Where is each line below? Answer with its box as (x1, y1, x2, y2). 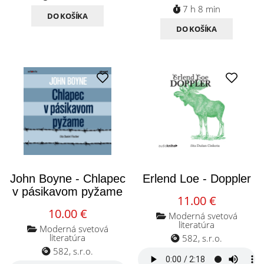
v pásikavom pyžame (12, 185, 123, 199)
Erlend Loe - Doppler (142, 172, 251, 186)
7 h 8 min (180, 3, 220, 15)
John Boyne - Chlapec (9, 172, 126, 186)
